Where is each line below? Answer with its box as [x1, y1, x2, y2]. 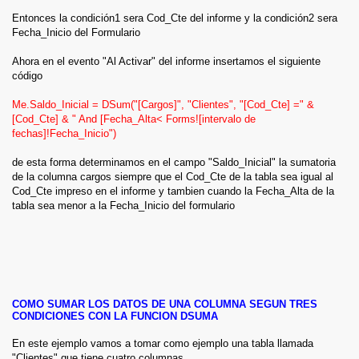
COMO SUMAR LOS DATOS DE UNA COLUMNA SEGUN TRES [12, 298, 317, 311]
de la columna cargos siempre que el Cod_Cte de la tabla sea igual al [12, 170, 333, 183]
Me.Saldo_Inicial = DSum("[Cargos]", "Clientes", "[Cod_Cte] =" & [12, 98, 314, 111]
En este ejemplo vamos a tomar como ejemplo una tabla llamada [12, 337, 313, 350]
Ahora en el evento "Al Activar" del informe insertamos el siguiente [12, 54, 321, 67]
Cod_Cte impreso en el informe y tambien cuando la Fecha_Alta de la [12, 184, 334, 197]
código [12, 69, 42, 82]
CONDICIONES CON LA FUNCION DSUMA [12, 310, 218, 323]
